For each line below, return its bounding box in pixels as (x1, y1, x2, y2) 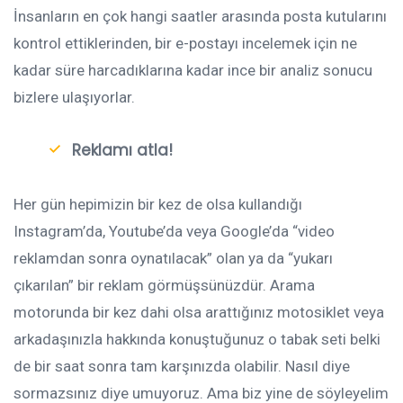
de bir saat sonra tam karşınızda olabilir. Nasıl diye (13, 356, 350, 375)
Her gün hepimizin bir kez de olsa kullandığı (13, 194, 302, 213)
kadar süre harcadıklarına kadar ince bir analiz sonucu (13, 60, 372, 79)
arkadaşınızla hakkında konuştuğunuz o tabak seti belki (13, 329, 381, 348)
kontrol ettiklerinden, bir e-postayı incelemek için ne (13, 33, 357, 52)
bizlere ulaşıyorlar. (13, 87, 135, 106)
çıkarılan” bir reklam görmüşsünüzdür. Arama (13, 275, 315, 294)
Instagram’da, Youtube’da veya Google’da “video (13, 221, 335, 240)
